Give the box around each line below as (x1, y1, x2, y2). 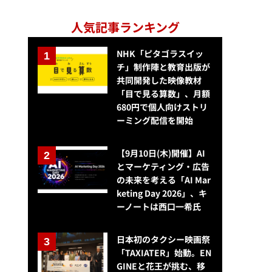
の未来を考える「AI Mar (116, 174, 211, 186)
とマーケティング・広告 (116, 160, 209, 173)
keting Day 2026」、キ (116, 187, 207, 200)
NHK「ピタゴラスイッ (116, 47, 203, 60)
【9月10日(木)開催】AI (116, 147, 205, 160)
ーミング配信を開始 (116, 114, 193, 127)
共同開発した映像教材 (116, 74, 202, 87)
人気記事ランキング (70, 18, 180, 36)
